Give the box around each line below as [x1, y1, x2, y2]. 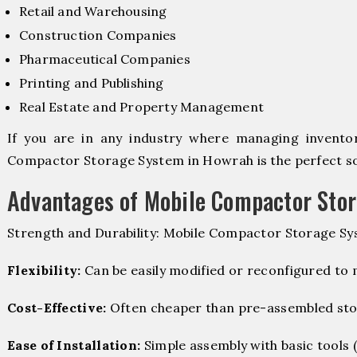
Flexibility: [7, 261, 81, 278]
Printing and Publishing [19, 74, 164, 91]
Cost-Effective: [7, 299, 107, 316]
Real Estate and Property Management [19, 98, 264, 115]
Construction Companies [19, 26, 177, 43]
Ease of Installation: [7, 337, 141, 354]
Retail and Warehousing [19, 2, 167, 19]
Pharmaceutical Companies [19, 50, 190, 67]
